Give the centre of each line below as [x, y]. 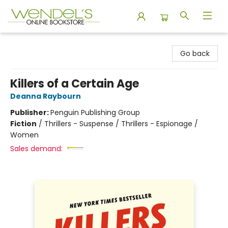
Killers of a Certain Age [75, 84]
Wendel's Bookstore [42, 42]
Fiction [23, 124]
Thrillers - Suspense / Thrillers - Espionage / [121, 124]
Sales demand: [36, 149]
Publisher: [30, 112]
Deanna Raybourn [46, 96]
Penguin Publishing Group [95, 112]
